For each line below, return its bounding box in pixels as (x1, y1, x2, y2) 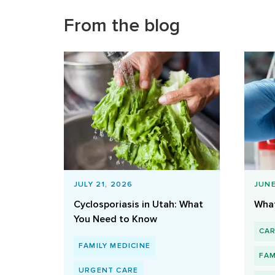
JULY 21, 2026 (74, 179, 133, 189)
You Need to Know (74, 212, 157, 225)
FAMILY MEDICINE (79, 241, 150, 250)
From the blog (64, 14, 180, 37)
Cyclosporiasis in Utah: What (74, 198, 203, 211)
